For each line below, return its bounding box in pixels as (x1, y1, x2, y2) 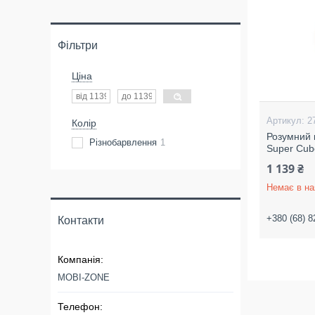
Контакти (58, 214, 104, 226)
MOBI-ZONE (58, 272, 110, 283)
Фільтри (58, 39, 98, 51)
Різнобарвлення (89, 137, 157, 148)
